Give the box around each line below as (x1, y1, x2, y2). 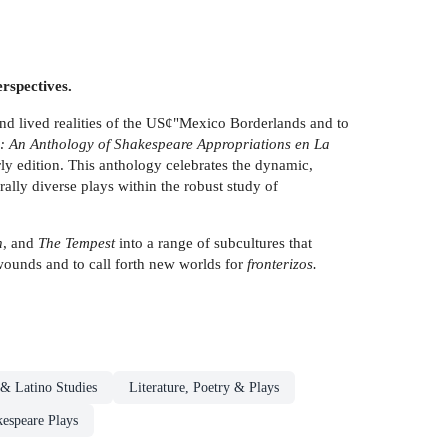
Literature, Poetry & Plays (129, 380, 279, 396)
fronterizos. (247, 254, 317, 272)
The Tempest (34, 233, 115, 251)
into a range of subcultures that (115, 233, 312, 251)
